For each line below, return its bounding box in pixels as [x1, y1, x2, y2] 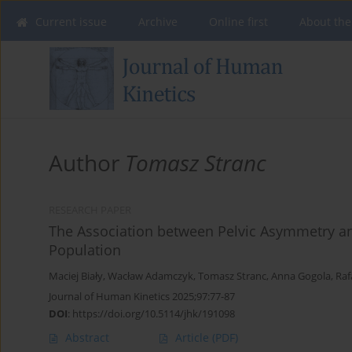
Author [49, 148, 125, 178]
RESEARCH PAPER [49, 203, 131, 218]
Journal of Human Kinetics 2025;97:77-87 [49, 289, 235, 304]
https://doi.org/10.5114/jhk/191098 [72, 306, 235, 321]
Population [49, 240, 121, 260]
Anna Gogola [271, 269, 331, 284]
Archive [138, 14, 178, 29]
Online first [209, 14, 268, 29]
